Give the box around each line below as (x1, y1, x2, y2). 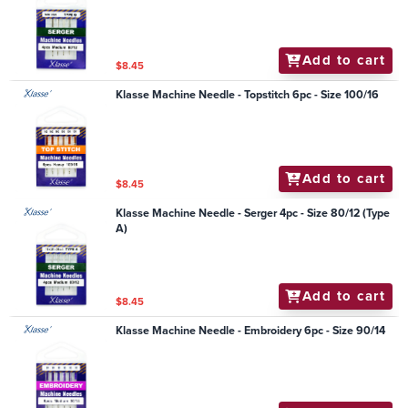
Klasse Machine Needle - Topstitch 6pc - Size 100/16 (116, 87, 380, 104)
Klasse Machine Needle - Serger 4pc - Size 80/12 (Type (116, 204, 391, 221)
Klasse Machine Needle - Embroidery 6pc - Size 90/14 (116, 322, 386, 340)
